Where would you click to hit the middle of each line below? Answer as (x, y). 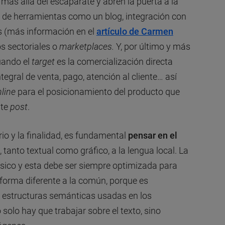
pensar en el (152, 135)
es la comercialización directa (114, 61)
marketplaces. (87, 46)
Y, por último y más (153, 46)
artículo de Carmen (135, 31)
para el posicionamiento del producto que (97, 91)
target (43, 61)
